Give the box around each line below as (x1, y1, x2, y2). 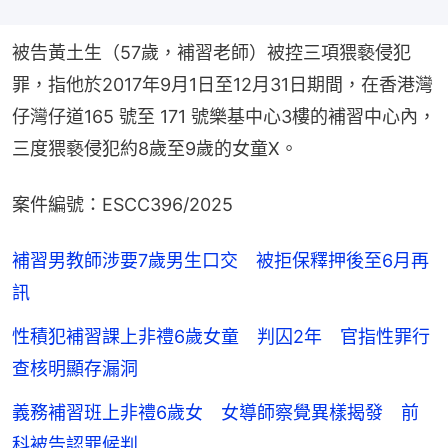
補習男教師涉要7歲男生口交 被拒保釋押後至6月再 (12, 249, 429, 271)
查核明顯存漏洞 (12, 357, 138, 379)
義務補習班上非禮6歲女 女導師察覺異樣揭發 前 (12, 401, 419, 423)
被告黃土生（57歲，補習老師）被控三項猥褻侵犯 (12, 41, 411, 63)
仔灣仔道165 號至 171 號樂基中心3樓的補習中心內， (12, 105, 436, 127)
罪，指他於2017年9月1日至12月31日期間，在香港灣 (12, 73, 433, 95)
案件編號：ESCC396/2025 (12, 193, 233, 215)
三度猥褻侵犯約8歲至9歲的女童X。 (12, 137, 298, 159)
